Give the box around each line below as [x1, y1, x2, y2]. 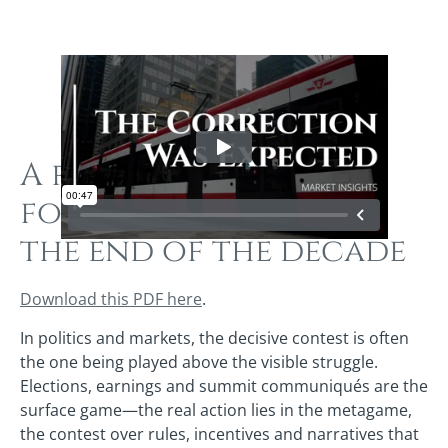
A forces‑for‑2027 [20, 154, 321, 198]
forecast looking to [20, 192, 383, 236]
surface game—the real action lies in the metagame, [20, 398, 412, 421]
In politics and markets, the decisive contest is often [20, 326, 409, 349]
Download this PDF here [20, 288, 202, 311]
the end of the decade [20, 230, 406, 274]
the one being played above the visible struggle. [20, 350, 378, 373]
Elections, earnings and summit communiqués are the [20, 374, 428, 397]
